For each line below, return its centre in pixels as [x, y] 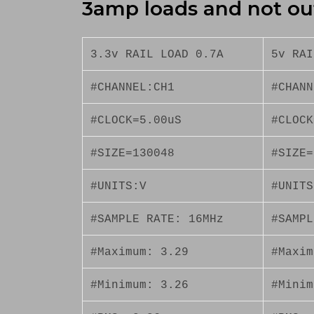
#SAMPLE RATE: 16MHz [157, 219]
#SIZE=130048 [133, 153]
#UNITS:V [119, 186]
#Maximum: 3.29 [140, 252]
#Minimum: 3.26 [140, 285]
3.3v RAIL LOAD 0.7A [157, 54]
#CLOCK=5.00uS [136, 120]
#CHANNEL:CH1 [133, 87]
